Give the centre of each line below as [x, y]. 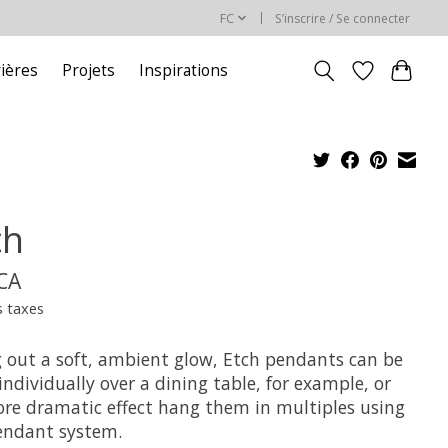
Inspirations [184, 71]
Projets [89, 71]
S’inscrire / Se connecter [343, 18]
